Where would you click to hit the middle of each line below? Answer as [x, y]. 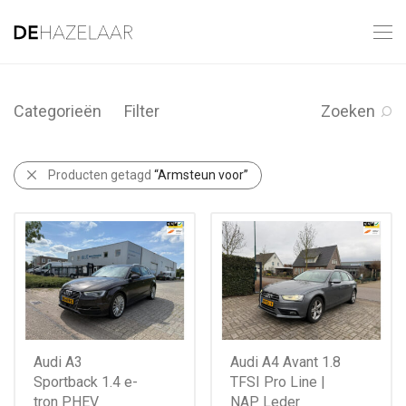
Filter [142, 111]
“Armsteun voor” [201, 175]
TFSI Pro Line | [278, 382]
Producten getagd [101, 175]
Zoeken [348, 111]
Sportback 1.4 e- [86, 382]
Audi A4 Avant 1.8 [285, 362]
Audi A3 [58, 362]
